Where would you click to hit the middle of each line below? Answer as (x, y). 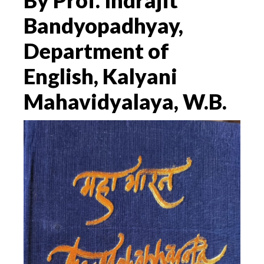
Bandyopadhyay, (103, 25)
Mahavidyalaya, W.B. (125, 101)
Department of (96, 51)
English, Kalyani (100, 76)
